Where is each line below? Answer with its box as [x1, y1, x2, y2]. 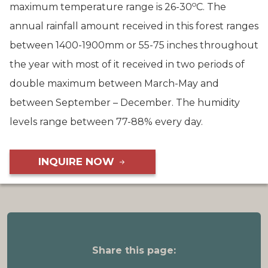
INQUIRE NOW [38, 156, 117, 167]
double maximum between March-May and [10, 78, 219, 89]
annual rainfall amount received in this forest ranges [10, 20, 258, 32]
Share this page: [92, 245, 176, 256]
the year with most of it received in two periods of [10, 59, 245, 70]
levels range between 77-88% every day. [10, 116, 203, 127]
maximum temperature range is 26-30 [10, 1, 192, 13]
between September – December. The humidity [10, 97, 240, 108]
